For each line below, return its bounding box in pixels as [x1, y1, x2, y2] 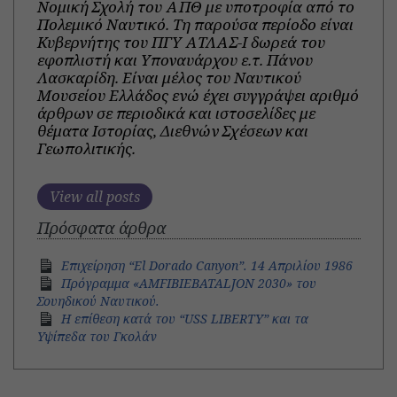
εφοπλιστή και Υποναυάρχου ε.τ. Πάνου [36, 49, 313, 70]
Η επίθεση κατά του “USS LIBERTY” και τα [60, 310, 308, 328]
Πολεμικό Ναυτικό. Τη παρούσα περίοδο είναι [36, 13, 354, 35]
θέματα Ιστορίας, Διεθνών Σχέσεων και [36, 120, 308, 141]
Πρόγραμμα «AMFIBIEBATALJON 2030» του [60, 275, 316, 292]
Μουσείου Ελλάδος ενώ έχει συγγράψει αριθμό [36, 84, 359, 105]
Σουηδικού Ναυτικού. [36, 292, 160, 310]
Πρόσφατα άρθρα [36, 217, 166, 239]
